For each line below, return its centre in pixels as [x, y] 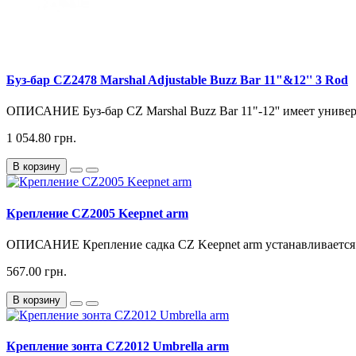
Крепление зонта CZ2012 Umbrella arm [118, 346]
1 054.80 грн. [41, 138]
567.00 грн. [37, 271]
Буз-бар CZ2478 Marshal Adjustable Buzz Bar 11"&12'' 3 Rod [177, 80]
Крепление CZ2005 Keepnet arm [97, 213]
